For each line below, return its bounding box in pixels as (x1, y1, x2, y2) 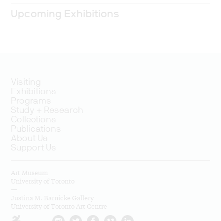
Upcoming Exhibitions (11, 8, 120, 20)
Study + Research (11, 106, 83, 115)
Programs (11, 96, 52, 106)
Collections (11, 115, 57, 124)
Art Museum (11, 167, 48, 177)
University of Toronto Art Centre (11, 201, 108, 211)
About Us (11, 134, 48, 143)
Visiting (11, 77, 41, 87)
